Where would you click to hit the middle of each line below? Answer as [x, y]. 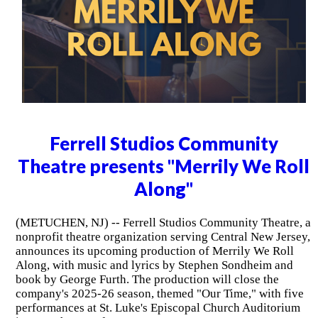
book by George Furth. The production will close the [147, 279]
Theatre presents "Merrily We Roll [164, 166]
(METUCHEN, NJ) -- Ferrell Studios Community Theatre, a [163, 222]
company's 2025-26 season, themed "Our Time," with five [159, 293]
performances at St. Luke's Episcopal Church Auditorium [158, 307]
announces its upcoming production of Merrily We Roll [154, 251]
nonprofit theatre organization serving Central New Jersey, [163, 236]
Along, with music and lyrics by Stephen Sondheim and [154, 265]
